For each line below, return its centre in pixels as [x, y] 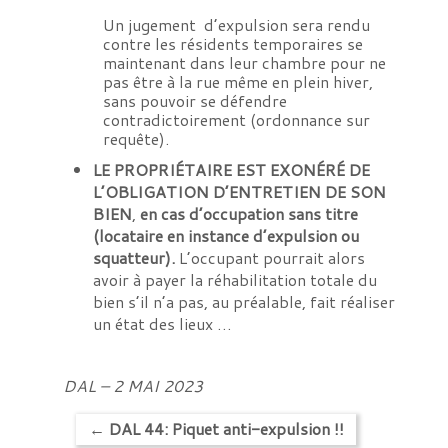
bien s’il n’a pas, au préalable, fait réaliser [243, 301]
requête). [135, 138]
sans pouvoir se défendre [194, 100]
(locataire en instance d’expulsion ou [225, 235]
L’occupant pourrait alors [269, 257]
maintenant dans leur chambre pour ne [244, 62]
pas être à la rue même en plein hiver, [237, 81]
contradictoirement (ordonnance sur [236, 119]
